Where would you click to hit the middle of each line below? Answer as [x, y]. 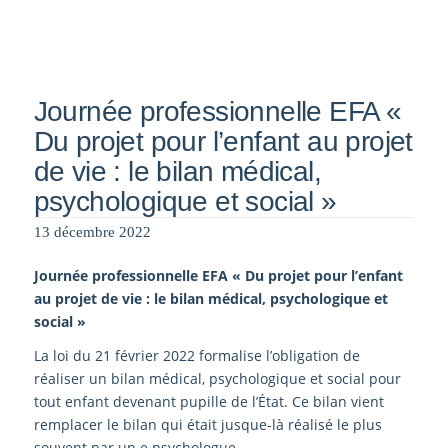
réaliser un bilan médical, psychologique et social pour [217, 379]
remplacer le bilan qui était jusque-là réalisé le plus [207, 425]
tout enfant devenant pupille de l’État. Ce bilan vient [208, 402]
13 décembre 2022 [92, 231]
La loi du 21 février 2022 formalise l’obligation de [196, 356]
